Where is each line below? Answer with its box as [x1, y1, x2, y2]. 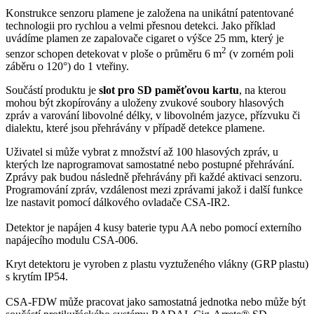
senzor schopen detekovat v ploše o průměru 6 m [6, 48, 221, 60]
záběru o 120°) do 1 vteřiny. [6, 60, 129, 73]
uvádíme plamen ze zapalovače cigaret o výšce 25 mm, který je [6, 32, 284, 45]
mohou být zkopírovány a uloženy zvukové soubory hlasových [6, 97, 284, 109]
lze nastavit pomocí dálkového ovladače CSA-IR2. [6, 196, 230, 209]
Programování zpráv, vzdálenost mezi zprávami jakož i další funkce [6, 184, 303, 196]
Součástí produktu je [6, 84, 99, 97]
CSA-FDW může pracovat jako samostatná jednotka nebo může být [6, 296, 306, 308]
